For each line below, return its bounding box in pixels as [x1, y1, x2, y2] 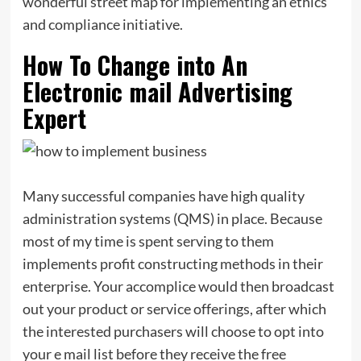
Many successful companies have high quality [22, 186, 305, 205]
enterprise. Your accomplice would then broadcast [22, 276, 334, 295]
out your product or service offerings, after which [22, 299, 326, 317]
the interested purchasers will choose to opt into [22, 322, 324, 340]
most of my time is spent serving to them [22, 231, 274, 250]
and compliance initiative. [22, 15, 183, 33]
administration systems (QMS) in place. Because [22, 209, 322, 227]
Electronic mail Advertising [22, 73, 293, 110]
